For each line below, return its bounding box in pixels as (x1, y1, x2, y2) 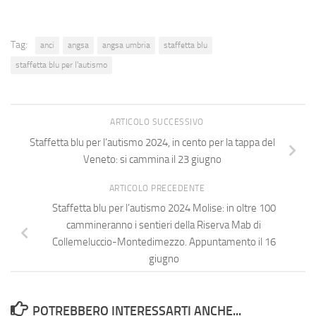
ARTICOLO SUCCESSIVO (110, 117, 206, 127)
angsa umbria (102, 40, 150, 50)
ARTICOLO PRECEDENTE (109, 183, 207, 193)
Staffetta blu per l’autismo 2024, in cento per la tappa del (30, 135, 275, 149)
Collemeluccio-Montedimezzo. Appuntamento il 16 (51, 236, 276, 249)
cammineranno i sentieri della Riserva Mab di (66, 219, 261, 232)
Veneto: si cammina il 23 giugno (83, 152, 221, 166)
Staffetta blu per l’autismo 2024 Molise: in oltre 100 (51, 202, 276, 215)
